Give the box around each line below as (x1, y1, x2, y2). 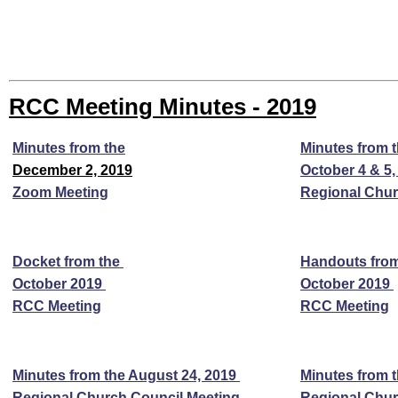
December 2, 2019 (12, 163, 132, 178)
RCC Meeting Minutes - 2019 (9, 94, 316, 119)
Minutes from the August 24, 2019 (12, 368, 240, 383)
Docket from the (12, 254, 123, 269)
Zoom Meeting (12, 185, 108, 200)
